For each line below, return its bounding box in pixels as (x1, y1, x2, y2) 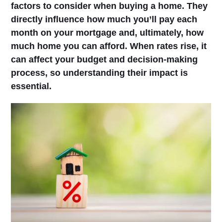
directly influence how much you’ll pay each (11, 14, 198, 24)
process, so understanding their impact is (11, 68, 188, 78)
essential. (11, 81, 52, 91)
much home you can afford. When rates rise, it (11, 41, 207, 51)
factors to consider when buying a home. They (11, 1, 208, 11)
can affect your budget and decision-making (11, 55, 198, 64)
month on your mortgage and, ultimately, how (11, 28, 204, 38)
